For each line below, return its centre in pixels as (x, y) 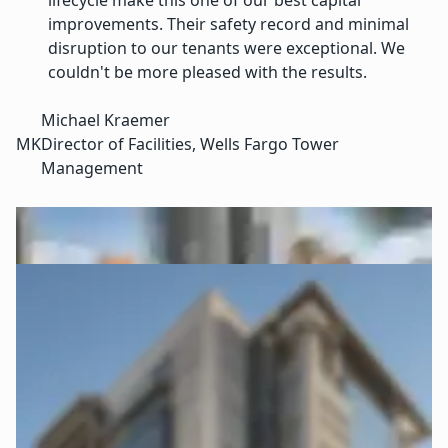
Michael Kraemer (105, 120)
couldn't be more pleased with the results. (207, 72)
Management (92, 168)
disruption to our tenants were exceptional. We (226, 48)
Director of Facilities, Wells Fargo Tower (190, 144)
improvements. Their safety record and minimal (228, 24)
